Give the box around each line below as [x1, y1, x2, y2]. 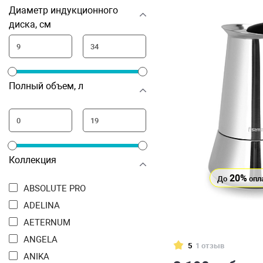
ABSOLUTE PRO [29, 183, 86, 194]
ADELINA [29, 200, 60, 211]
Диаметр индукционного [9, 5, 118, 16]
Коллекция [9, 154, 56, 166]
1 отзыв [195, 241, 224, 250]
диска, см [9, 19, 51, 30]
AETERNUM [29, 217, 70, 228]
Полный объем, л [9, 80, 83, 92]
